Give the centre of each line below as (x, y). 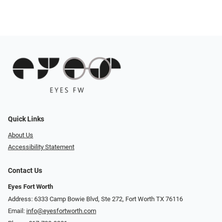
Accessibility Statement (41, 147)
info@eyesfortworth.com (61, 211)
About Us (21, 135)
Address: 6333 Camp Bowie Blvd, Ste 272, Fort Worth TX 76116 (95, 199)
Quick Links (26, 119)
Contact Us (25, 171)
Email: (17, 211)
